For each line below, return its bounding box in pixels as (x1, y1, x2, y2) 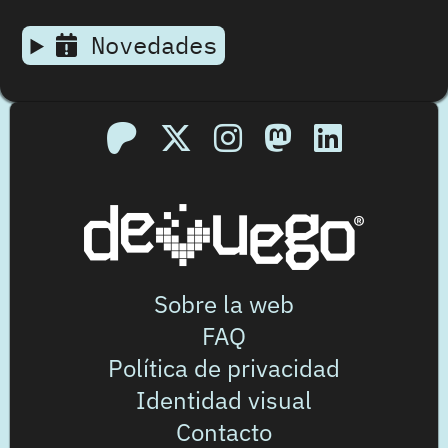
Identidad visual (136, 384, 312, 417)
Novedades (76, 29, 217, 62)
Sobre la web (154, 288, 294, 321)
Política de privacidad (108, 352, 340, 385)
